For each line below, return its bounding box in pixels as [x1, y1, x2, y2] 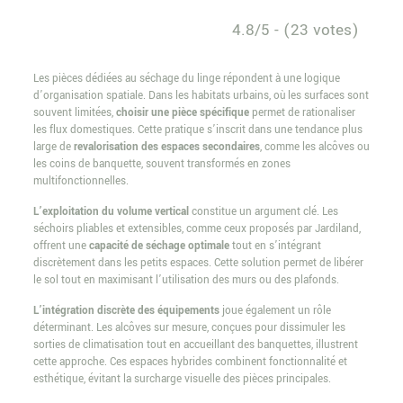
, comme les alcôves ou [259, 139, 370, 155]
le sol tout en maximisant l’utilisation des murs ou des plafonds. [32, 272, 339, 288]
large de [32, 139, 74, 155]
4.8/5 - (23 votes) [232, 19, 360, 42]
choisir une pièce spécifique [115, 104, 249, 121]
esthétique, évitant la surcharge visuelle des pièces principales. [32, 371, 331, 387]
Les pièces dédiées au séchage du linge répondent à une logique [32, 70, 340, 86]
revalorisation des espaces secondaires [73, 139, 260, 155]
